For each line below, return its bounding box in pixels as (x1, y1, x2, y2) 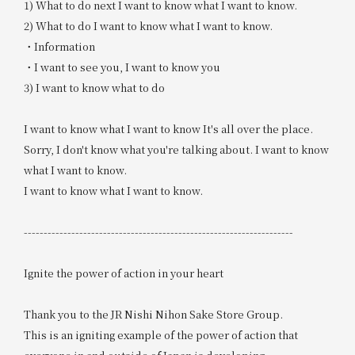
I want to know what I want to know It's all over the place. (23, 120, 313, 136)
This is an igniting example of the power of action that (23, 326, 298, 342)
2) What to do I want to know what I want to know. (23, 17, 273, 33)
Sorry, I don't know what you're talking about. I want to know (23, 141, 329, 157)
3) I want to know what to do (23, 79, 165, 95)
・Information (23, 38, 95, 54)
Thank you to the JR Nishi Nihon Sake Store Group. (23, 306, 283, 322)
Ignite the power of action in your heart (23, 265, 223, 281)
